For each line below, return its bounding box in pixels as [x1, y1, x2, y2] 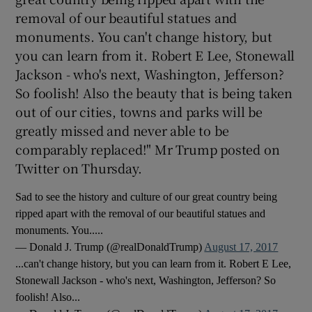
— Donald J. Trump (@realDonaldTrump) [15, 240, 205, 253]
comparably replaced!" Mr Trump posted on [15, 139, 280, 158]
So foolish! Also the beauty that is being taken [15, 83, 293, 102]
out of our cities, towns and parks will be [15, 102, 263, 120]
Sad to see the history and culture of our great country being [15, 190, 278, 203]
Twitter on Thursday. [15, 158, 142, 177]
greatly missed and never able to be [15, 120, 229, 139]
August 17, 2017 [204, 240, 279, 253]
